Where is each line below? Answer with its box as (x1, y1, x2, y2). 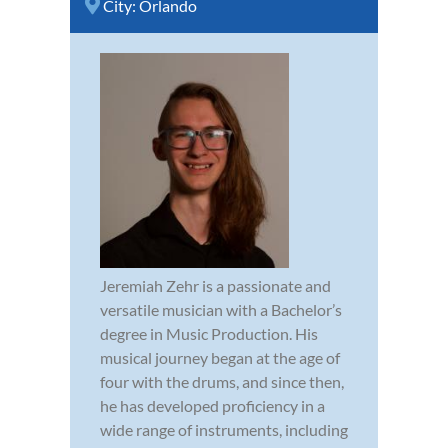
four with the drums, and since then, (100, 371, 344, 391)
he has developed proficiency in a (100, 395, 325, 415)
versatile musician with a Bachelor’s (100, 299, 342, 319)
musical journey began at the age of (100, 347, 340, 367)
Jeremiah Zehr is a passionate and (100, 275, 331, 295)
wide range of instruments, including (100, 419, 348, 439)
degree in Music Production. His (100, 323, 318, 343)
